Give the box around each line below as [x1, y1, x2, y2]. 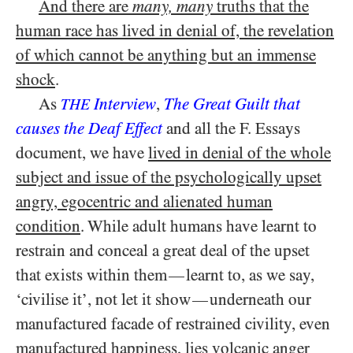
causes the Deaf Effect [16, 118, 162, 138]
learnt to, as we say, [186, 265, 314, 284]
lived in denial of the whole [148, 143, 331, 162]
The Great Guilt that [164, 94, 300, 113]
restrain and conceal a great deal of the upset [16, 240, 310, 260]
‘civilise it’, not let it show [16, 289, 191, 309]
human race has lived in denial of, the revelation [16, 20, 334, 40]
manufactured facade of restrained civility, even [16, 314, 330, 333]
